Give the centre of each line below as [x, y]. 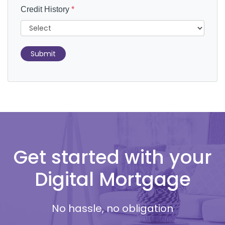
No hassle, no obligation [113, 208]
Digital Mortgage [113, 179]
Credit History [46, 9]
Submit [43, 53]
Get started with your [113, 157]
